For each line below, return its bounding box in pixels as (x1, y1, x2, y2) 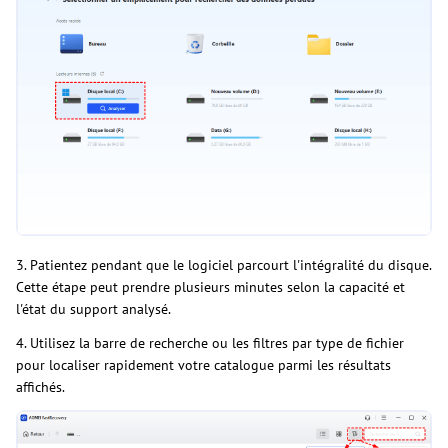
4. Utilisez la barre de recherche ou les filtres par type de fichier (16, 333, 404, 352)
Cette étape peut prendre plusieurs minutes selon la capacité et (16, 277, 405, 296)
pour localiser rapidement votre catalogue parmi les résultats (16, 355, 391, 374)
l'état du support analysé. (16, 299, 171, 318)
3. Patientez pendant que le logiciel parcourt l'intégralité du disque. (16, 255, 431, 274)
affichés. (16, 377, 65, 396)
